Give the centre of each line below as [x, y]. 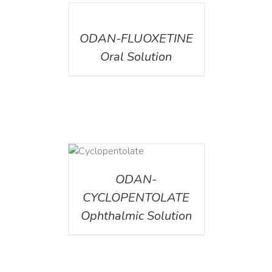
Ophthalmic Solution [136, 216]
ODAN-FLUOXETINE [136, 39]
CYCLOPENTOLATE [136, 198]
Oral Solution [136, 57]
